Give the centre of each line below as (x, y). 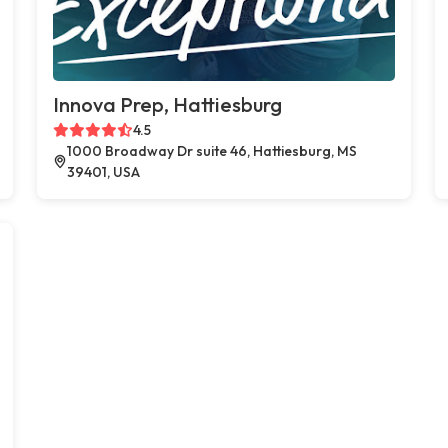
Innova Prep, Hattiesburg (168, 104)
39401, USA (103, 171)
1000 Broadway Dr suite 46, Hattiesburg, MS (211, 150)
